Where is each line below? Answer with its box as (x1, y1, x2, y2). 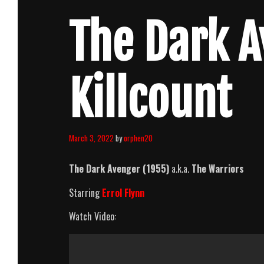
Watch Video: (69, 209, 116, 223)
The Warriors (192, 161, 244, 176)
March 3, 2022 (69, 131, 114, 144)
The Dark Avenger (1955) (69, 161, 169, 176)
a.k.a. (169, 161, 192, 176)
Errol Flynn (102, 185, 144, 200)
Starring (69, 185, 102, 200)
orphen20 (124, 131, 153, 144)
